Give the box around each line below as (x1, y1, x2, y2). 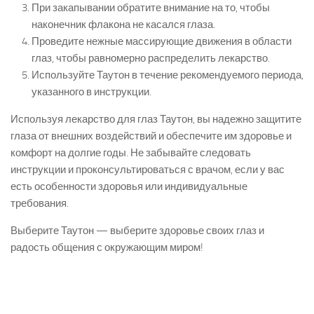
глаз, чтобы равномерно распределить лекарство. (32, 52, 270, 65)
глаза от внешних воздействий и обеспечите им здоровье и (11, 130, 292, 143)
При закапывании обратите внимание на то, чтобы (32, 1, 270, 15)
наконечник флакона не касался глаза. (32, 18, 215, 32)
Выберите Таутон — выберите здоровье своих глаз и (11, 224, 264, 238)
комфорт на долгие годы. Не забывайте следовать (11, 146, 251, 160)
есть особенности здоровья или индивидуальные (11, 180, 247, 193)
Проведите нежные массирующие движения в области (32, 35, 292, 48)
